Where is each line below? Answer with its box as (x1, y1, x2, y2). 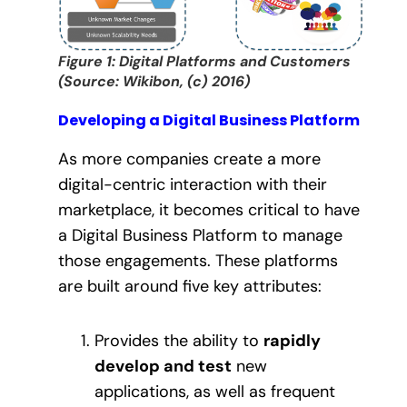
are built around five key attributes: (58, 274, 322, 297)
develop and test (94, 355, 232, 378)
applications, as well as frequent (94, 381, 335, 403)
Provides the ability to (94, 330, 263, 352)
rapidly (263, 330, 321, 352)
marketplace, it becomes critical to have (58, 198, 360, 221)
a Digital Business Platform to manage (58, 223, 342, 246)
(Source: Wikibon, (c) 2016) (58, 71, 251, 91)
